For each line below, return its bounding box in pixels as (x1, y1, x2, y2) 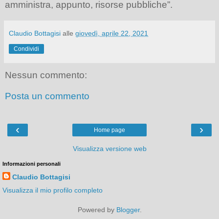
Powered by (77, 205, 116, 214)
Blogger (116, 205, 140, 214)
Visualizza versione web (72, 144, 147, 153)
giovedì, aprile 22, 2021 (75, 29, 148, 37)
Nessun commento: (5, 69, 87, 80)
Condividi (14, 45, 39, 52)
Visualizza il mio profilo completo (2, 186, 103, 194)
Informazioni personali (2, 160, 61, 167)
